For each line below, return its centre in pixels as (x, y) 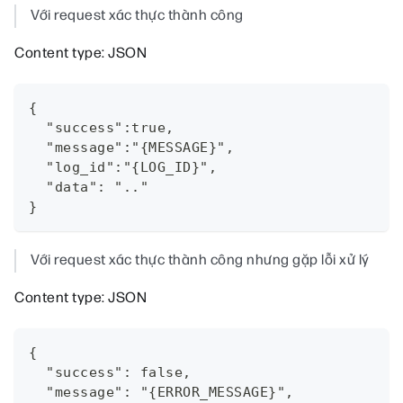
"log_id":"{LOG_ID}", (123, 168)
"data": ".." (89, 188)
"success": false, (110, 373)
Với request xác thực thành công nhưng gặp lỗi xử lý (200, 261)
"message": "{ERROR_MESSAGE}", (161, 393)
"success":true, (102, 128)
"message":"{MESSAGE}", (131, 148)
